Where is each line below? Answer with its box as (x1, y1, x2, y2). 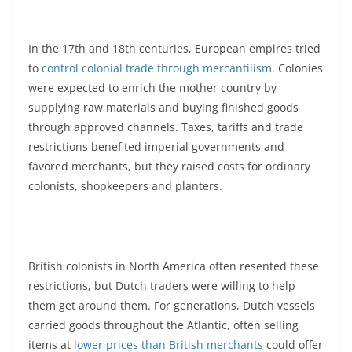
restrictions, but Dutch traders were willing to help (28, 277, 295, 293)
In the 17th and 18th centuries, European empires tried (28, 40, 321, 56)
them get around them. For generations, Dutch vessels (28, 297, 315, 313)
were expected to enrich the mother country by (28, 79, 277, 95)
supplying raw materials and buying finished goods (28, 99, 299, 115)
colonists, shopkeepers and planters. (28, 178, 222, 193)
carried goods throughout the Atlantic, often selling (28, 317, 299, 332)
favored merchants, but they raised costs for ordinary (28, 158, 310, 174)
